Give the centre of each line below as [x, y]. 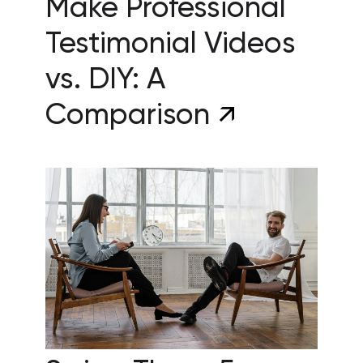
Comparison [131, 115]
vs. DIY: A [105, 80]
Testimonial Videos [171, 44]
